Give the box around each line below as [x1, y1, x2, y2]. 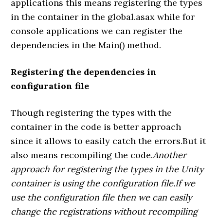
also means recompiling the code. [11, 149, 153, 161]
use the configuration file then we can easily [11, 191, 193, 203]
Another [153, 149, 187, 161]
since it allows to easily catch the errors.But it [11, 135, 206, 146]
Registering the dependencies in [11, 66, 157, 77]
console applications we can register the [11, 25, 183, 36]
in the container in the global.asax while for [11, 11, 195, 22]
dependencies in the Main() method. [11, 39, 162, 51]
